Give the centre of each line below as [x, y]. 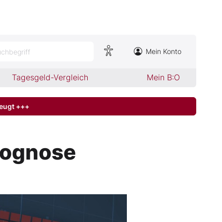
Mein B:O [163, 77]
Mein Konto [164, 51]
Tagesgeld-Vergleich [50, 77]
